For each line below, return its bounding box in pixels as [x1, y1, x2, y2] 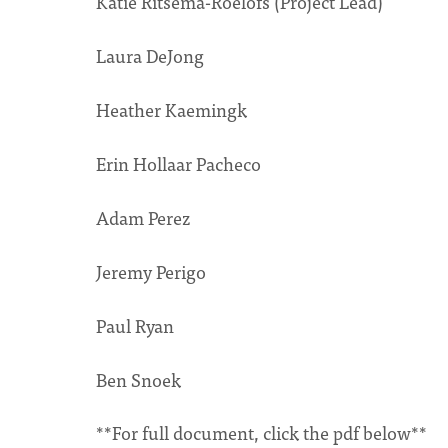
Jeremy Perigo [96, 257, 206, 286]
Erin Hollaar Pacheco [96, 149, 261, 178]
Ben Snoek [96, 365, 181, 394]
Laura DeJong [96, 41, 204, 70]
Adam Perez [96, 203, 190, 232]
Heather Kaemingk [96, 95, 247, 124]
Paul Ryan [96, 311, 174, 340]
